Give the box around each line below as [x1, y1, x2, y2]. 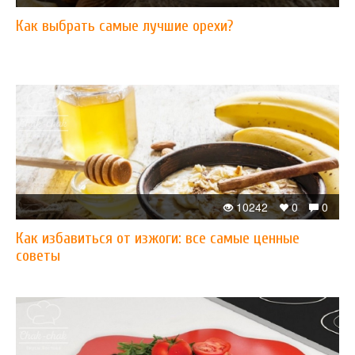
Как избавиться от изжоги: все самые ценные [16, 229, 300, 247]
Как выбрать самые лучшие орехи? [16, 17, 233, 35]
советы [16, 246, 60, 265]
